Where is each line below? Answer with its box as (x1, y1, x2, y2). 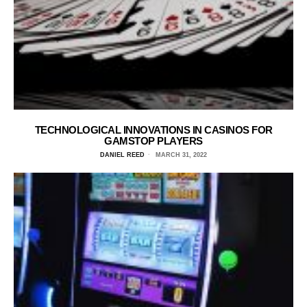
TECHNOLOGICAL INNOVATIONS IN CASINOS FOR (34, 124, 273, 136)
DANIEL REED (100, 151, 145, 158)
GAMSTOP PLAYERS (104, 135, 203, 147)
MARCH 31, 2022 (153, 151, 207, 158)
